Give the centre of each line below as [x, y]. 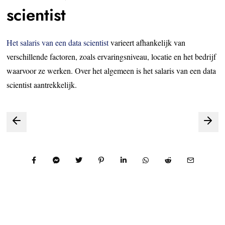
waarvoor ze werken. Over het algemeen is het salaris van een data [111, 70]
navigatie [37, 139]
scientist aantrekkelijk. [42, 84]
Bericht [30, 120]
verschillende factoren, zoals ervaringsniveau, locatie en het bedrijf [111, 56]
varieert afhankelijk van [147, 42]
